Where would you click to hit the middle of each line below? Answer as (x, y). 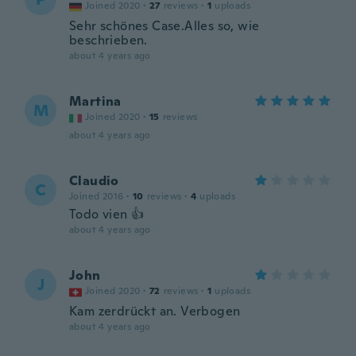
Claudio (94, 181)
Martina (95, 101)
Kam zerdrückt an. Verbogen (155, 311)
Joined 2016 (97, 196)
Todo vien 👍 (107, 214)
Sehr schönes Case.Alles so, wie (164, 26)
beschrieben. (108, 40)
